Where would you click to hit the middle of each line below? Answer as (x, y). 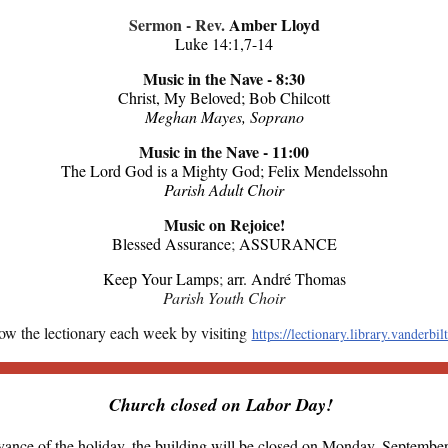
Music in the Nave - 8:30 (224, 78)
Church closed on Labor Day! (224, 404)
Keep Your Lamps (160, 278)
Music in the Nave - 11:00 (224, 151)
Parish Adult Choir (224, 189)
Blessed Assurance (171, 243)
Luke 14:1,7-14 (224, 43)
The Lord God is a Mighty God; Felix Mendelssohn (224, 170)
